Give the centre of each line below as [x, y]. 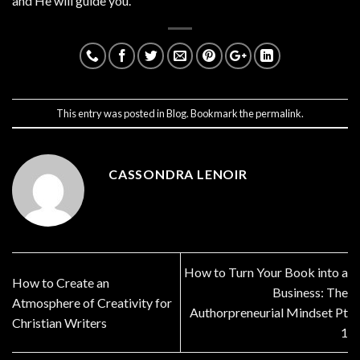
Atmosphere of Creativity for [92, 302]
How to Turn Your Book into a [266, 272]
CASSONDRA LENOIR [178, 174]
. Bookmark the [221, 113]
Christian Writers [59, 322]
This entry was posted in [111, 113]
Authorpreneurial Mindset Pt [269, 313]
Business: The [310, 292]
